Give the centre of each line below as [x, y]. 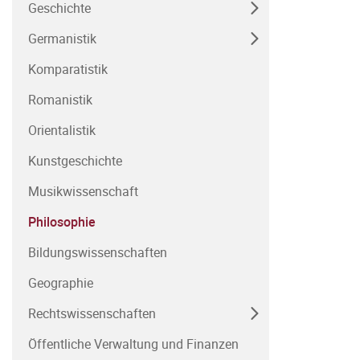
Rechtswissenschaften [92, 313]
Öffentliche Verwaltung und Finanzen [133, 344]
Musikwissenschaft [83, 191]
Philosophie [62, 222]
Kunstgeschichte [75, 161]
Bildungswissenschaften [98, 252]
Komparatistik [68, 69]
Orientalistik [62, 130]
